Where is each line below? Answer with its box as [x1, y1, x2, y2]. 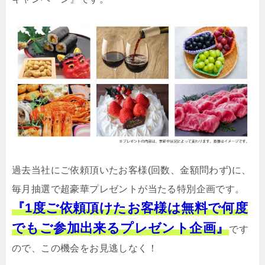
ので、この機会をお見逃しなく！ [12, 243, 157, 254]
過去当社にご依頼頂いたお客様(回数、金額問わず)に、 [12, 165, 251, 176]
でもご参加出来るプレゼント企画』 [12, 221, 230, 236]
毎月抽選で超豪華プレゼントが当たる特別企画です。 [12, 184, 245, 195]
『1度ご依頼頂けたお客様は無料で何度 [12, 201, 248, 216]
